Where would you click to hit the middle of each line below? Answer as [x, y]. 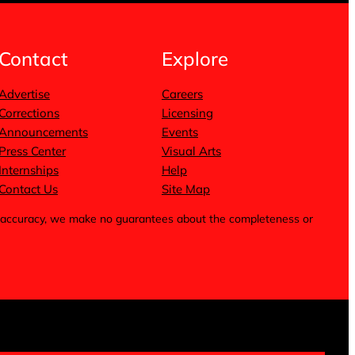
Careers [182, 94]
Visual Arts [191, 151]
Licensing [187, 113]
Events [179, 132]
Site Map [185, 189]
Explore [195, 59]
